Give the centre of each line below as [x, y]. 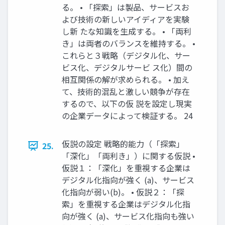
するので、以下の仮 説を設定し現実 [127, 104]
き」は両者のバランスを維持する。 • [129, 43]
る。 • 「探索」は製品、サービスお [126, 7]
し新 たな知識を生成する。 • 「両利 [127, 31]
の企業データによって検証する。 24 [127, 116]
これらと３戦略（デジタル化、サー [126, 55]
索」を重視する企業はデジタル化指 [126, 204]
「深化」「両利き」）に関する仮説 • [129, 156]
